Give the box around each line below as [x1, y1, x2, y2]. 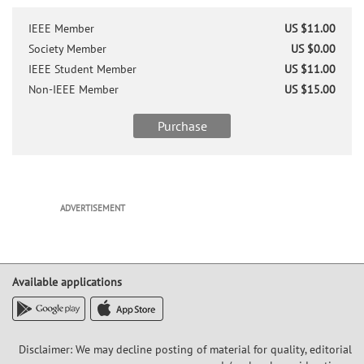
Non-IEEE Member [28, 81, 119, 97]
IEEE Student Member [28, 61, 136, 76]
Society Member [28, 41, 106, 56]
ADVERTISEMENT [60, 201, 125, 214]
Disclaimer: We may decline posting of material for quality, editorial [19, 341, 352, 357]
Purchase [157, 117, 207, 134]
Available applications [12, 274, 122, 289]
